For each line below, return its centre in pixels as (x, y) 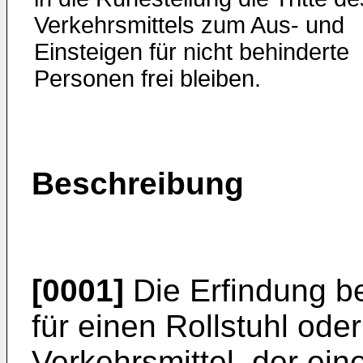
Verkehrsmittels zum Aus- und (189, 25)
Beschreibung (138, 184)
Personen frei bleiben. (147, 79)
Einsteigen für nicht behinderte (192, 52)
